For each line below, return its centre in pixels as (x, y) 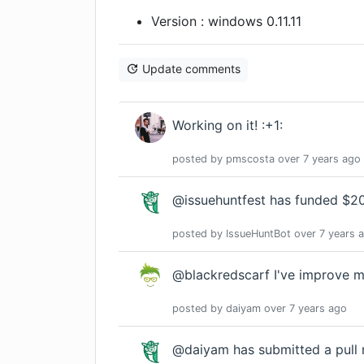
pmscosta (250, 159)
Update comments (191, 69)
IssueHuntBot (258, 234)
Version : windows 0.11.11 (226, 21)
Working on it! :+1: (227, 126)
